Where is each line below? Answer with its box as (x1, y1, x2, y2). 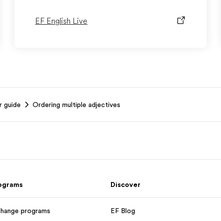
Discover (110, 181, 141, 188)
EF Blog (110, 207, 135, 215)
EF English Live (35, 17, 88, 26)
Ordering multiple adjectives (33, 101, 120, 109)
